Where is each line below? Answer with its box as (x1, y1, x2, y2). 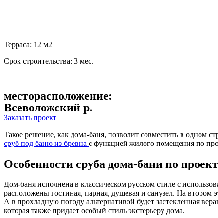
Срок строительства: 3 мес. (4, 56, 93, 65)
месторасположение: (4, 89, 112, 102)
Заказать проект (4, 113, 56, 122)
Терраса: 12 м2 (4, 40, 52, 49)
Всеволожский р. (4, 101, 92, 114)
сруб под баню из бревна (4, 139, 89, 147)
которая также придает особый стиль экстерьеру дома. (4, 206, 184, 215)
